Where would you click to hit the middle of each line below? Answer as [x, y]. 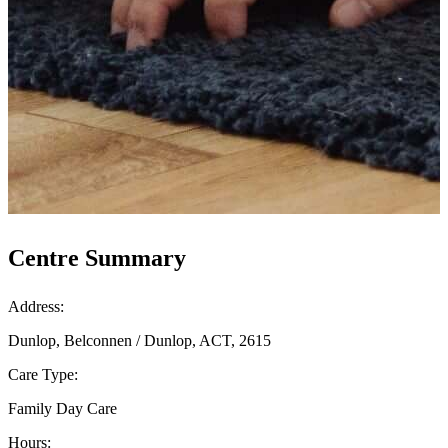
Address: [36, 306]
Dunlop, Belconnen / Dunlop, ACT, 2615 [139, 340]
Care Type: [43, 374]
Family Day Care [62, 408]
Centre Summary [97, 257]
